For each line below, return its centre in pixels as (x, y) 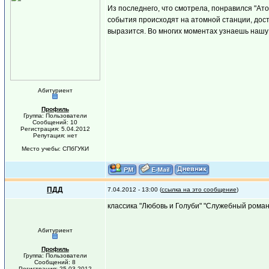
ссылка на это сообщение (199, 189)
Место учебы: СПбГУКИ (55, 149)
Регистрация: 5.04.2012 (55, 129)
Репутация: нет (55, 135)
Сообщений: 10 (55, 122)
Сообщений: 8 (55, 262)
